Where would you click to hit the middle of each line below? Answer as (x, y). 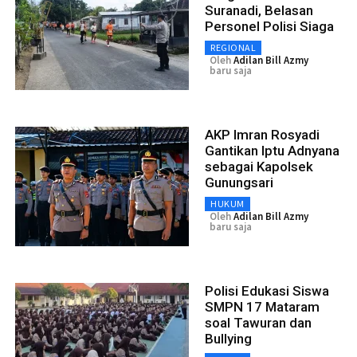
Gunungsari (239, 183)
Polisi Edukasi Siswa (267, 291)
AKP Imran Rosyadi (262, 135)
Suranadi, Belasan (259, 11)
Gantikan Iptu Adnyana (272, 151)
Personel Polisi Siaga (269, 27)
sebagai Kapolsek (259, 167)
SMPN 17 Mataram (262, 307)
